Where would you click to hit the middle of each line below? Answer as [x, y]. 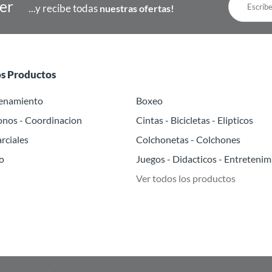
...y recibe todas [64, 8]
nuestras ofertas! [137, 8]
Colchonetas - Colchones [188, 139]
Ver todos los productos [186, 178]
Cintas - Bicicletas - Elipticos [195, 120]
